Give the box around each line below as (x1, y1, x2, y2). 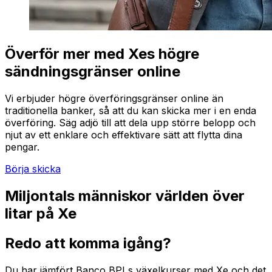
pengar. (5, 141, 39, 154)
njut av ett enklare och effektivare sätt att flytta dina (5, 129, 242, 141)
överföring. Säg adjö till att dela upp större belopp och (5, 117, 256, 129)
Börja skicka (5, 163, 61, 175)
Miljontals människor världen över (5, 187, 245, 205)
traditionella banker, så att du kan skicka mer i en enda (5, 104, 256, 117)
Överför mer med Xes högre (5, 45, 199, 63)
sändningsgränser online (5, 63, 180, 81)
